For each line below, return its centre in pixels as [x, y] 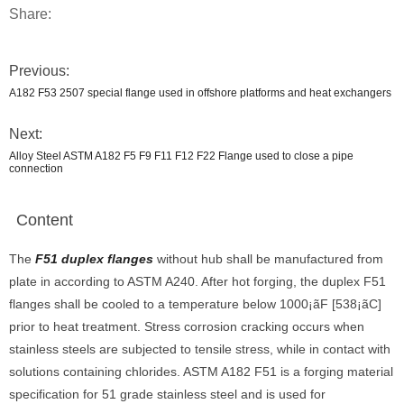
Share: [30, 14]
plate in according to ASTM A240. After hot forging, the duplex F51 [197, 281]
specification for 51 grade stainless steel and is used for [167, 394]
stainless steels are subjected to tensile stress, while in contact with [200, 349]
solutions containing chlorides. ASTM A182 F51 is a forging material [201, 372]
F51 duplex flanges [94, 259]
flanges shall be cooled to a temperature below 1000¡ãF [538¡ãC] [195, 304]
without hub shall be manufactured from [268, 259]
